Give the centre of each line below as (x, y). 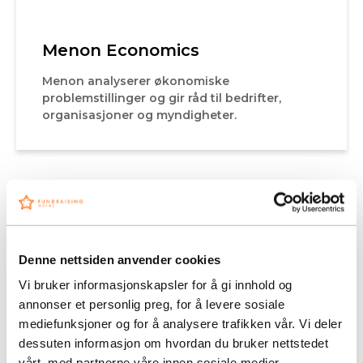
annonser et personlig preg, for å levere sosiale (152, 304)
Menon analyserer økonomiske (136, 81)
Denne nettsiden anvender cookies (120, 259)
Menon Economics (121, 50)
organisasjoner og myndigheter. (139, 115)
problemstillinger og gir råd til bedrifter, (162, 98)
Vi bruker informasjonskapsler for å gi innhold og (156, 284)
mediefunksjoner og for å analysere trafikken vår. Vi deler (180, 323)
